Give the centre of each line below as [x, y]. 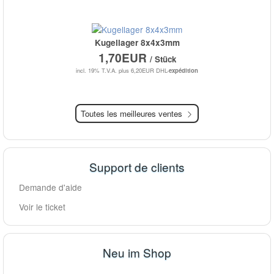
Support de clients [137, 166]
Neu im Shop [137, 253]
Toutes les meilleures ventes [132, 113]
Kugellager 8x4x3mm [137, 43]
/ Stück [163, 59]
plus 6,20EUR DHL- [144, 71]
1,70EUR [124, 58]
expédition [183, 71]
